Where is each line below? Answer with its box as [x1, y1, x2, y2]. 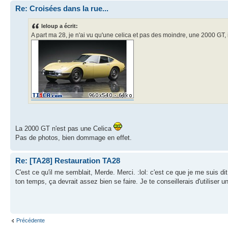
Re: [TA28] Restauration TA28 [15, 156, 120, 165]
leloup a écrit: [41, 23, 78, 30]
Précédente [16, 217, 45, 224]
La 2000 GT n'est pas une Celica [15, 125, 113, 133]
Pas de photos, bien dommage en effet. [15, 134, 132, 142]
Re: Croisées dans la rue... [15, 4, 108, 13]
